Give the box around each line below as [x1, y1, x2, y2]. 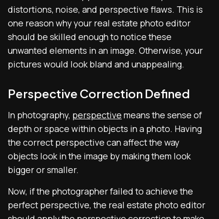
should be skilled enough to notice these [8, 31, 172, 43]
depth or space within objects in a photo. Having [8, 123, 202, 134]
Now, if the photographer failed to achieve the [8, 185, 193, 197]
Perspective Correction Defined [8, 86, 190, 101]
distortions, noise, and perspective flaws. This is [8, 3, 203, 15]
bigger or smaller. [8, 164, 79, 175]
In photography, [8, 109, 72, 121]
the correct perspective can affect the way [8, 136, 179, 148]
